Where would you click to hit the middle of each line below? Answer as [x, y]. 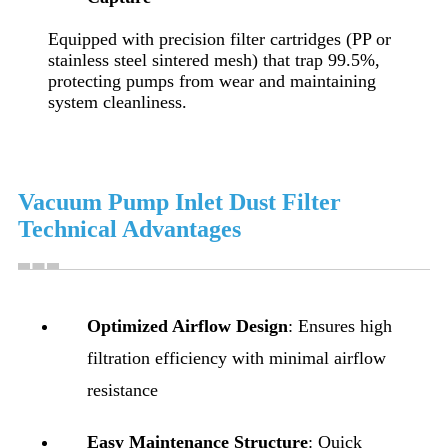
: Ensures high [340, 325]
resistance [122, 389]
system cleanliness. [117, 101]
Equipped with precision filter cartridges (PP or [219, 38]
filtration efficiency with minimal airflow [236, 357]
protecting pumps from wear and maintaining [212, 80]
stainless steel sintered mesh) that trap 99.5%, [214, 59]
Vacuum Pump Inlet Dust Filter [179, 201]
